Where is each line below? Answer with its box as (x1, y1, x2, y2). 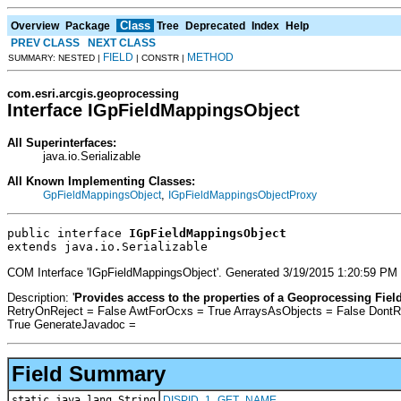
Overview (11, 19, 59, 32)
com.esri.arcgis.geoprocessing (7, 86, 179, 100)
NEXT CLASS (88, 36, 156, 49)
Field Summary (12, 361, 166, 386)
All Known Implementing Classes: (7, 174, 195, 188)
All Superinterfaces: (7, 135, 116, 149)
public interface (7, 226, 129, 241)
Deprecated (185, 19, 245, 32)
